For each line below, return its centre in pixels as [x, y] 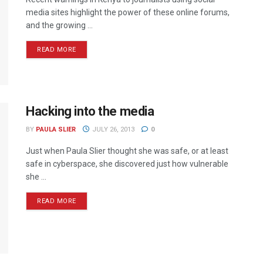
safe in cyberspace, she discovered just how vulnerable [127, 163]
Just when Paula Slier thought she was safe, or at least [127, 151]
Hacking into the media [90, 111]
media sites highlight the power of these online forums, [128, 13]
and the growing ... [59, 26]
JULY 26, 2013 [112, 129]
